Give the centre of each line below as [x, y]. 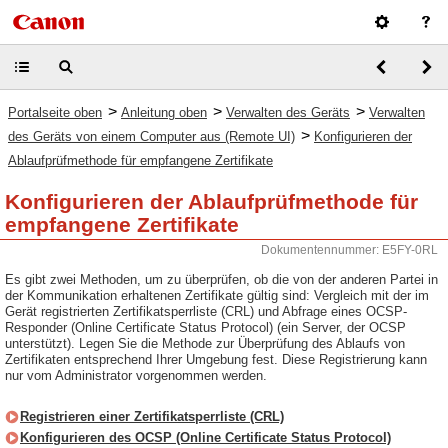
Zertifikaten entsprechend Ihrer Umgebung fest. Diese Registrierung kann [216, 359]
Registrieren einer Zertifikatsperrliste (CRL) [152, 416]
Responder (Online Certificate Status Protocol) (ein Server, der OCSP [205, 327]
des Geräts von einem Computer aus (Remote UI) [151, 136]
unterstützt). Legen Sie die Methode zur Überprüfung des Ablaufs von [205, 343]
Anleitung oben [164, 112]
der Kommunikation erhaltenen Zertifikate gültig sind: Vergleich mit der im [217, 295]
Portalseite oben [55, 112]
